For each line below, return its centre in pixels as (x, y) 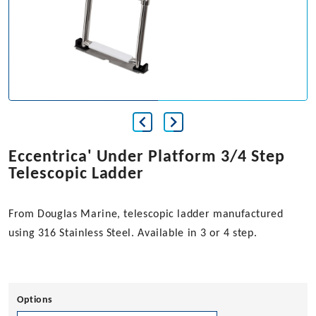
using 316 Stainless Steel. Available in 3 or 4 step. (133, 234)
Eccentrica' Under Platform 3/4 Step (147, 158)
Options (35, 300)
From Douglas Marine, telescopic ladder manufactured (146, 215)
